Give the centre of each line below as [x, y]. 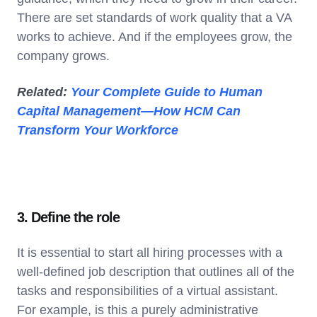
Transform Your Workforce [98, 130]
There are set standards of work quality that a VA [154, 17]
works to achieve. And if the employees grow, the [155, 36]
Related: [44, 92]
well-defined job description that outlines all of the [156, 271]
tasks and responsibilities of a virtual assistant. [148, 290]
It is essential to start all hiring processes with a [150, 252]
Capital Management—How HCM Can [129, 111]
